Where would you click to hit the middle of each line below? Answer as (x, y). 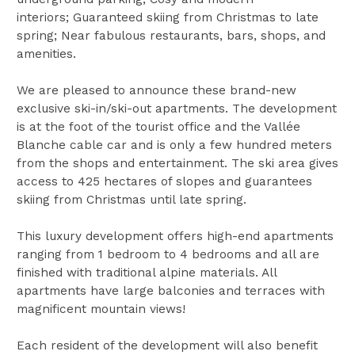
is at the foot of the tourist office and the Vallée (158, 127)
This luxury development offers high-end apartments (175, 237)
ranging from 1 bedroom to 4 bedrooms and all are (168, 255)
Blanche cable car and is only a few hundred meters (174, 145)
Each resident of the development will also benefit (167, 346)
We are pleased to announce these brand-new (156, 91)
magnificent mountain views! (101, 309)
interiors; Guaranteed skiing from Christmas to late (167, 18)
